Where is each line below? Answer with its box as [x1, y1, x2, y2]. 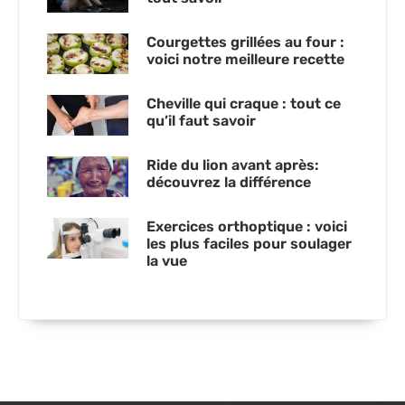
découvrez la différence [146, 174, 311, 192]
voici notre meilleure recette [146, 51, 344, 69]
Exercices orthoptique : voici [146, 218, 347, 236]
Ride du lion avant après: [146, 156, 319, 174]
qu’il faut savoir [146, 112, 256, 130]
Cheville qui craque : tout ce [146, 95, 341, 113]
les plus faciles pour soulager [146, 235, 352, 253]
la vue [146, 252, 187, 270]
